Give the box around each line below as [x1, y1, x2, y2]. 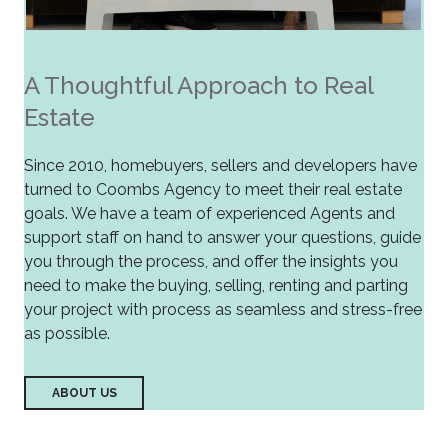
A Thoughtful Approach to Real [24, 71, 373, 101]
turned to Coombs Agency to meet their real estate [24, 180, 402, 200]
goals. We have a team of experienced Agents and [24, 204, 395, 224]
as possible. [24, 324, 110, 344]
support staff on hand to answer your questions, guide [24, 228, 421, 248]
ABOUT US [51, 386, 117, 401]
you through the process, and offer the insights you [24, 252, 398, 272]
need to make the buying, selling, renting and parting [24, 276, 408, 296]
